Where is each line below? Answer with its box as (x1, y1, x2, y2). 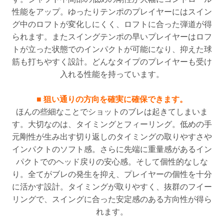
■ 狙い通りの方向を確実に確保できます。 (36, 95, 187, 104)
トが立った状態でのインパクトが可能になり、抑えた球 (12, 45, 212, 54)
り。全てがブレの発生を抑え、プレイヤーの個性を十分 (12, 170, 212, 179)
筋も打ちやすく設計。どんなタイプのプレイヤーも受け (12, 57, 212, 66)
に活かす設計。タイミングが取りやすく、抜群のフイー (12, 182, 212, 191)
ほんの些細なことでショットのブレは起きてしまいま (16, 107, 208, 116)
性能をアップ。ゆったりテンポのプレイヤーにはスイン (12, 7, 212, 16)
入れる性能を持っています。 (60, 70, 164, 79)
